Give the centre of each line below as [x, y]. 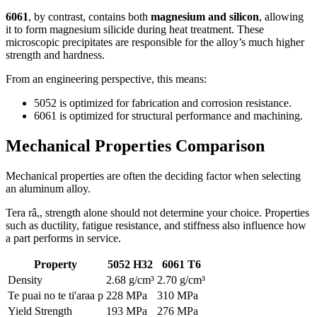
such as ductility [41, 225]
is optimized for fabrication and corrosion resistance [174, 103]
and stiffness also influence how [235, 225]
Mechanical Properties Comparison [135, 145]
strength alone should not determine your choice [152, 212]
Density [25, 279]
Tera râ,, [25, 212]
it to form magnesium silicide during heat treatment [119, 29]
